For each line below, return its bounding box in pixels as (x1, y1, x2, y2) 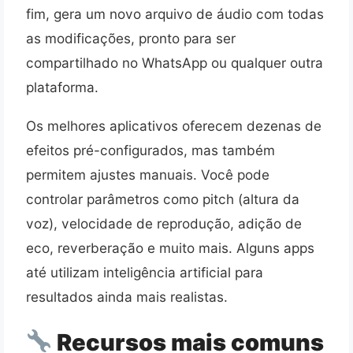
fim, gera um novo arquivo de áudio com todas (26, 6, 324, 23)
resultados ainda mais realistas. (26, 288, 228, 305)
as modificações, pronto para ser (26, 30, 236, 47)
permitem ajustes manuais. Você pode (26, 165, 269, 183)
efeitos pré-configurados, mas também (26, 141, 275, 158)
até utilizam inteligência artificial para (26, 263, 263, 281)
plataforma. (26, 79, 98, 96)
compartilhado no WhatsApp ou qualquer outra (26, 54, 323, 72)
